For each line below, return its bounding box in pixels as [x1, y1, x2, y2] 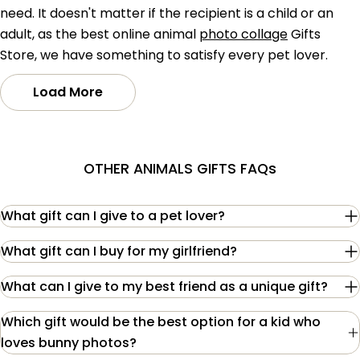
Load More [33, 83, 103, 101]
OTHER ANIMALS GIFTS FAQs [84, 159, 276, 178]
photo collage [199, 25, 288, 43]
